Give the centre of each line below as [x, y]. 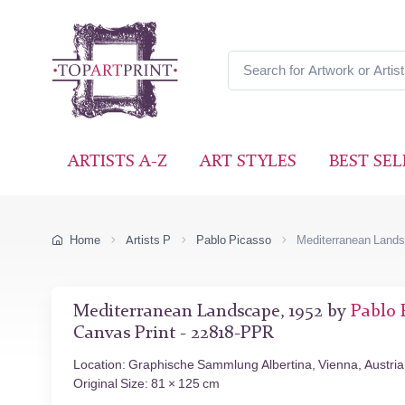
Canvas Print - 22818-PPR [174, 333]
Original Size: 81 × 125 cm [146, 383]
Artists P [148, 240]
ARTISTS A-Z [118, 162]
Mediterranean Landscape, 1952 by [212, 311]
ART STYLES [248, 162]
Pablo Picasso [234, 240]
